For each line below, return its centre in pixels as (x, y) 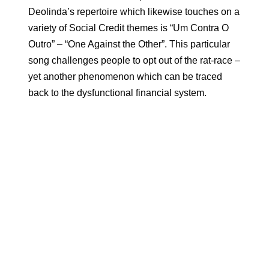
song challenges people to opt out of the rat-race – (134, 60)
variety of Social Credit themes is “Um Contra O (128, 28)
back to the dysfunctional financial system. (117, 93)
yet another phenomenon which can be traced (125, 77)
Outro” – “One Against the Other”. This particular (129, 44)
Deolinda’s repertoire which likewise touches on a (134, 12)
